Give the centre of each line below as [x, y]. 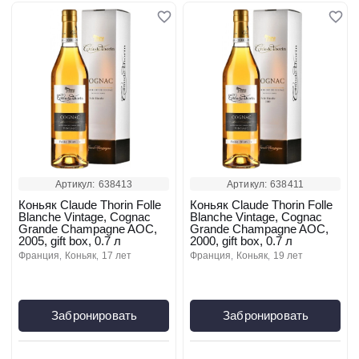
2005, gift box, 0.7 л [70, 241]
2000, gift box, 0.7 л [241, 241]
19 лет [291, 256]
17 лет [119, 256]
